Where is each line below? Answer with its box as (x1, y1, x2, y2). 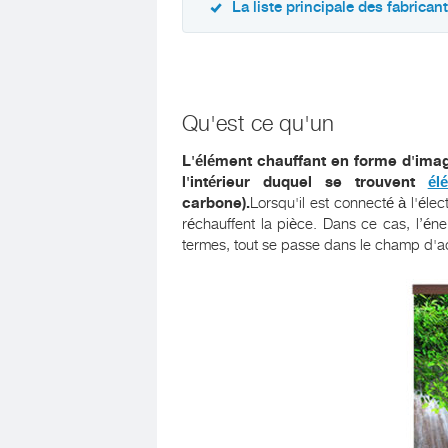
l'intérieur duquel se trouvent (182, 173, 428, 191)
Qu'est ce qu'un (182, 111, 334, 136)
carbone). (182, 194, 250, 212)
